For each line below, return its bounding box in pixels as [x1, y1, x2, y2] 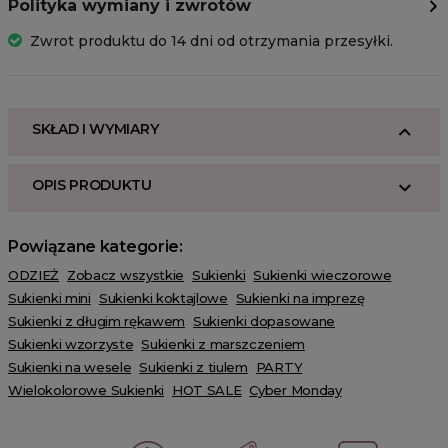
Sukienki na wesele [8, 359, 132, 376]
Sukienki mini [8, 290, 91, 307]
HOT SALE [171, 382, 242, 399]
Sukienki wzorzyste [8, 336, 134, 353]
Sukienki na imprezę [235, 290, 365, 307]
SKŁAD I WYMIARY [32, 120, 159, 139]
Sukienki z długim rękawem [8, 313, 185, 330]
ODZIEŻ [8, 267, 60, 284]
